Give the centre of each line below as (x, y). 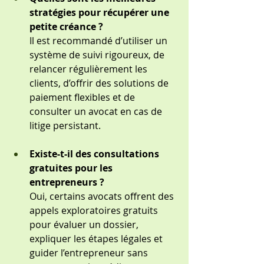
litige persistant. (65, 126)
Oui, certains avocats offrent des (103, 196)
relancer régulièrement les (90, 69)
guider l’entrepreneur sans (90, 253)
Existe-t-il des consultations (95, 154)
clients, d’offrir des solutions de (100, 83)
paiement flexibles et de (83, 97)
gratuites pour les (72, 168)
